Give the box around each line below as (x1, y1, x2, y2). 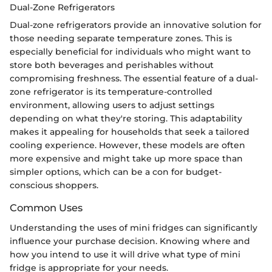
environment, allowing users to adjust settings (10, 100, 214, 111)
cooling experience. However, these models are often (10, 140, 245, 151)
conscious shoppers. (10, 180, 98, 191)
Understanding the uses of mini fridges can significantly (10, 222, 257, 233)
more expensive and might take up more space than (10, 153, 243, 165)
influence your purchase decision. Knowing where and (10, 235, 250, 246)
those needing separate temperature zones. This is (10, 33, 232, 44)
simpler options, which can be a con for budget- (10, 166, 222, 178)
